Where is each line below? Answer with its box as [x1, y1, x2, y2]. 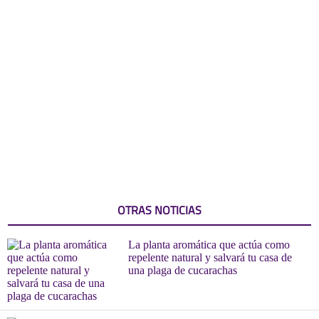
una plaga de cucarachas [127, 263, 237, 276]
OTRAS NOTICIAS [117, 201, 202, 219]
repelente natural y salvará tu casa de [127, 251, 292, 263]
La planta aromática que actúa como [127, 238, 290, 251]
